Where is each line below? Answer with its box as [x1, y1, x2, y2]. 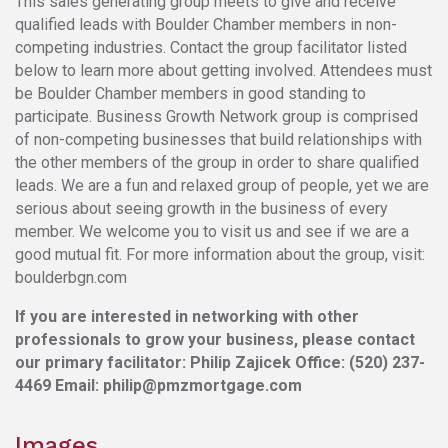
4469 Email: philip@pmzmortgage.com [15, 375, 302, 395]
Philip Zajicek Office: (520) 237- [190, 352, 425, 372]
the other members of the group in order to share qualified [15, 152, 419, 172]
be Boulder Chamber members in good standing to [15, 83, 366, 103]
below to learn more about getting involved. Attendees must [15, 60, 432, 80]
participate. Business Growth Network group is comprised [15, 106, 418, 126]
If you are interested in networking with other [15, 306, 359, 326]
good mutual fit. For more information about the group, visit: [15, 244, 425, 264]
